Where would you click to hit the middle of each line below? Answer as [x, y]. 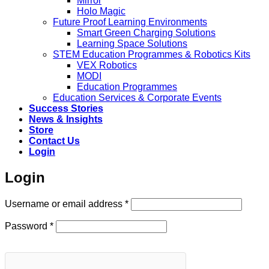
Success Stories [66, 109]
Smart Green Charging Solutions [146, 33]
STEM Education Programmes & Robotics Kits [152, 55]
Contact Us [54, 141]
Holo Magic [101, 11]
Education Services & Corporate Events [137, 98]
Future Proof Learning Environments [130, 22]
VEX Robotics [107, 65]
